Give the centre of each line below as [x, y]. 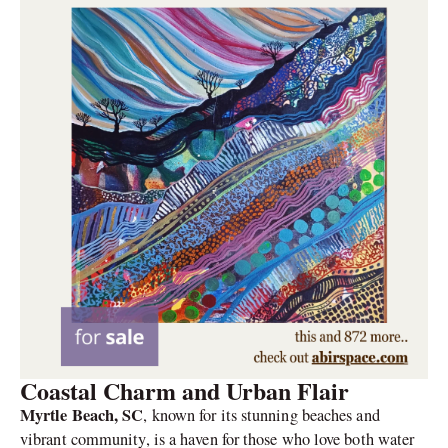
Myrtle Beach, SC [82, 414]
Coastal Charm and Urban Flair [184, 390]
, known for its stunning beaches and [261, 414]
